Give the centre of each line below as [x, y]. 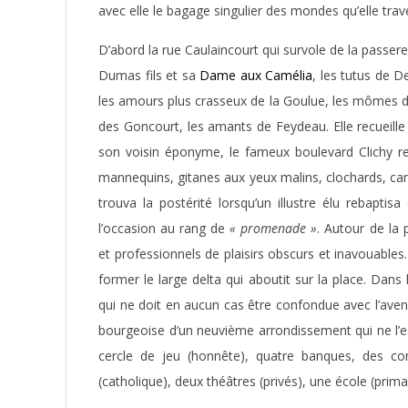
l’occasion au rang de [164, 228]
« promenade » [274, 228]
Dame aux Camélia [256, 75]
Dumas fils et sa [149, 75]
